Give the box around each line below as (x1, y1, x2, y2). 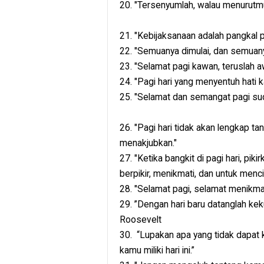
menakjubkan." (120, 137, 177, 149)
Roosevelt (120, 214, 161, 226)
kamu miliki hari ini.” (120, 245, 194, 256)
